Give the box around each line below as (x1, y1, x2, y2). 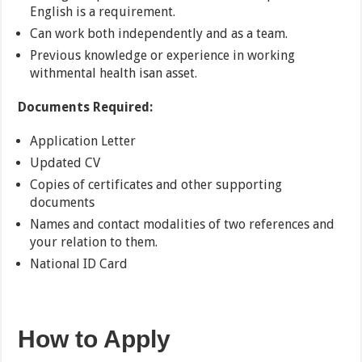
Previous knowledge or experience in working (30, 48, 296, 64)
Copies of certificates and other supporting (30, 177, 283, 193)
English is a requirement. (30, 4, 176, 20)
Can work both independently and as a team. (30, 26, 288, 42)
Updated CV (30, 155, 101, 171)
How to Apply (18, 326, 171, 353)
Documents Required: (18, 99, 154, 116)
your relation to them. (30, 234, 158, 250)
